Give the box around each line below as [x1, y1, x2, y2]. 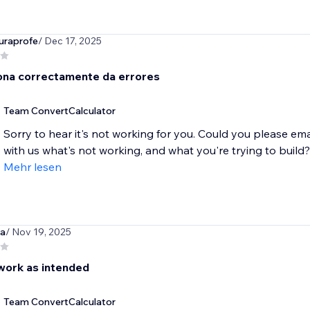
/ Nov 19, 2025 [5, 226, 71, 239]
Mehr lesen [3, 160, 62, 174]
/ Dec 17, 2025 [37, 35, 102, 48]
